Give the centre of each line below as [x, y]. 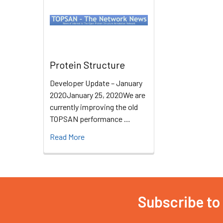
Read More [67, 137]
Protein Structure [87, 65]
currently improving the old [94, 107]
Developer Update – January [96, 83]
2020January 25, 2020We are [98, 95]
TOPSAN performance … [90, 119]
